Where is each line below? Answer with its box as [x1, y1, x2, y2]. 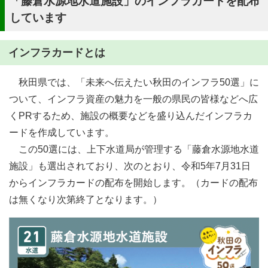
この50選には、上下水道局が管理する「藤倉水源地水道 [9, 144, 259, 154]
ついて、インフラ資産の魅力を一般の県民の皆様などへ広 [9, 94, 258, 104]
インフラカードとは [8, 47, 105, 59]
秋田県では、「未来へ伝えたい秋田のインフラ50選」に [9, 77, 259, 87]
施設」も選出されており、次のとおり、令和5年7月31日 [9, 161, 251, 171]
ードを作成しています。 [9, 127, 114, 138]
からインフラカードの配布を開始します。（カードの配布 [9, 178, 258, 188]
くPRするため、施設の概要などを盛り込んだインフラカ [9, 111, 252, 121]
